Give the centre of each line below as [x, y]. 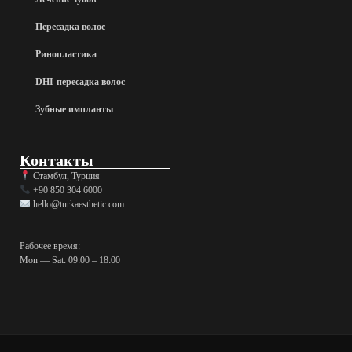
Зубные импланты [74, 109]
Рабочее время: [50, 246]
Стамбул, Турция [65, 176]
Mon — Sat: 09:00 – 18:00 [70, 260]
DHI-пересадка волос [80, 81]
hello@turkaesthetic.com [77, 204]
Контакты [57, 160]
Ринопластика [66, 54]
